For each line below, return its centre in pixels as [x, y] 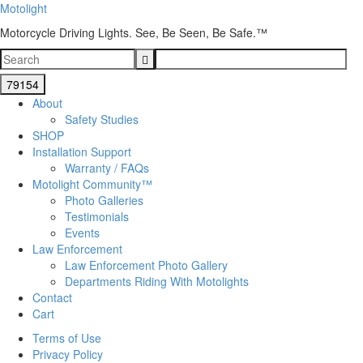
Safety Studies [102, 119]
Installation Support [82, 152]
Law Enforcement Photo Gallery [146, 265]
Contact [52, 297]
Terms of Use [67, 338]
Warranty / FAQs [107, 168]
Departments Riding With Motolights [157, 281]
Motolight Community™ [92, 184]
